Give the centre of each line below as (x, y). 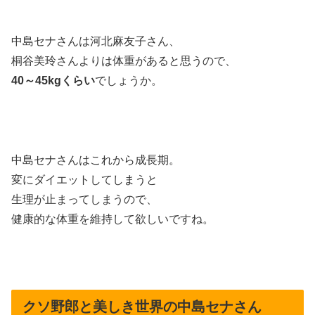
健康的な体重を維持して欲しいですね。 (112, 219)
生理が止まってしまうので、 (84, 200)
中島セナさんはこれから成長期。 (96, 160)
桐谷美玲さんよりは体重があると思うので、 (124, 60)
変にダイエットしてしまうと (84, 180)
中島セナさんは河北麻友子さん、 (96, 41)
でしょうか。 (129, 80)
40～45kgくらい (53, 80)
